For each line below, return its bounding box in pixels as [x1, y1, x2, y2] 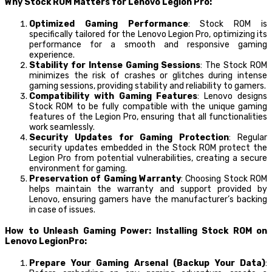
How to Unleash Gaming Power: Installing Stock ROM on [5, 226, 267, 237]
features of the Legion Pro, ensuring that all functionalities [29, 111, 267, 122]
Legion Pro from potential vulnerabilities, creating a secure [29, 152, 267, 163]
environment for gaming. [29, 163, 127, 174]
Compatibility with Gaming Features [29, 90, 198, 101]
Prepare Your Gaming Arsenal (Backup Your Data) [29, 258, 265, 269]
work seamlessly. [29, 121, 95, 132]
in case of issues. [29, 204, 95, 215]
